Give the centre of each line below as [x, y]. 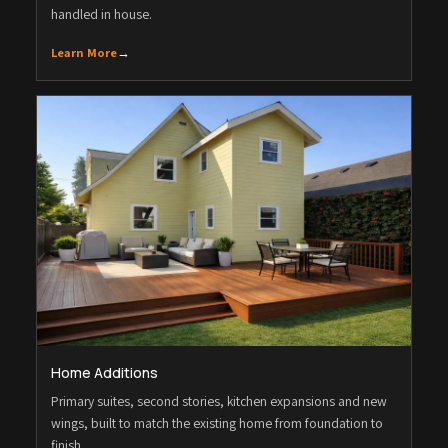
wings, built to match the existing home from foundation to [217, 422]
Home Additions [104, 372]
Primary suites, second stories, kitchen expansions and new [219, 400]
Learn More [84, 53]
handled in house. [101, 14]
